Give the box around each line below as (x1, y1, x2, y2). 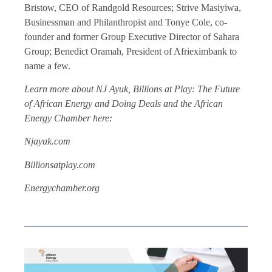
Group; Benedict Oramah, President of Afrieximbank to (24, 46, 237, 56)
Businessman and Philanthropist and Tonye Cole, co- (24, 16, 227, 27)
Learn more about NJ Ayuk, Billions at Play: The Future (24, 83, 240, 94)
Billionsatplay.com (24, 159, 95, 170)
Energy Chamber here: (24, 112, 112, 123)
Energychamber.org (24, 183, 100, 194)
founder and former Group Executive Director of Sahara (24, 31, 239, 42)
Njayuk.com (24, 136, 70, 147)
